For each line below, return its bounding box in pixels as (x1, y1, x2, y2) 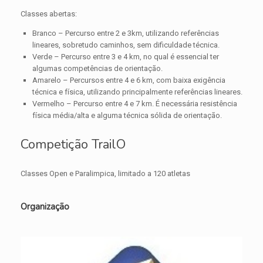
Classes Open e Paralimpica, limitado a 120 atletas (21, 168, 190, 178)
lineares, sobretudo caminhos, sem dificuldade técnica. (32, 40, 220, 49)
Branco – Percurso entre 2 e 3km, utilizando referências (32, 28, 219, 38)
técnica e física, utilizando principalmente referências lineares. (32, 87, 242, 96)
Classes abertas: (21, 9, 77, 18)
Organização (21, 200, 69, 213)
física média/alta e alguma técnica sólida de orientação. (32, 110, 222, 120)
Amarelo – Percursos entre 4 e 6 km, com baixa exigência (32, 75, 225, 85)
